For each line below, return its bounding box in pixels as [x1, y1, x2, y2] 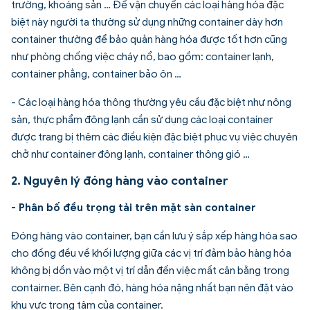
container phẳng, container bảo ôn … [11, 67, 181, 80]
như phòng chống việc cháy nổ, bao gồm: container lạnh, [11, 50, 274, 63]
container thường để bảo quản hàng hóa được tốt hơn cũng [11, 33, 287, 46]
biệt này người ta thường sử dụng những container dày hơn [11, 15, 283, 28]
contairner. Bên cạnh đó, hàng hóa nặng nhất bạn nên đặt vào [11, 281, 293, 294]
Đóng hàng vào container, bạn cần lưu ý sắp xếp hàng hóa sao [11, 229, 298, 242]
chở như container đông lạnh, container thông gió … [11, 147, 250, 161]
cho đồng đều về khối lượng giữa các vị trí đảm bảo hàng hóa [11, 246, 291, 259]
